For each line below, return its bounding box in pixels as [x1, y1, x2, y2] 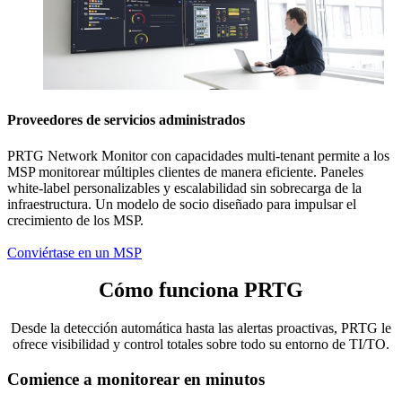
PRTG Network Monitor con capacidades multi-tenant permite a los [7, 147, 389, 163]
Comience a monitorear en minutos [7, 369, 265, 389]
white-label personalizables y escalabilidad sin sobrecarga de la [7, 179, 362, 196]
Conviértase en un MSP [7, 244, 142, 260]
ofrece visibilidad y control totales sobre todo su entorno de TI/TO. [13, 336, 389, 353]
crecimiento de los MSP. [7, 212, 144, 228]
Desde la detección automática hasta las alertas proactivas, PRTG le [11, 320, 391, 336]
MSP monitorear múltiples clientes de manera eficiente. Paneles [7, 163, 363, 179]
